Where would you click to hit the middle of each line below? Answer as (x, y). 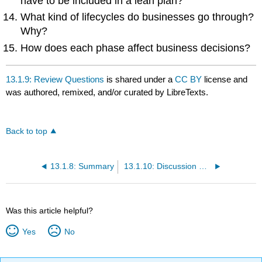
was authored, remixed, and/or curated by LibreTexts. (107, 92)
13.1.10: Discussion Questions (203, 167)
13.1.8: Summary (82, 167)
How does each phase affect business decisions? (136, 48)
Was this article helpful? (50, 211)
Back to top (27, 132)
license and (226, 80)
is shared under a (140, 80)
